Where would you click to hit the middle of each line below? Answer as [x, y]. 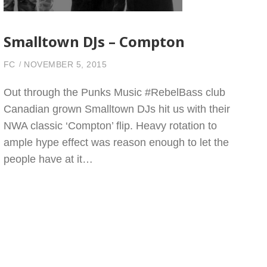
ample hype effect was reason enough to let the [116, 142]
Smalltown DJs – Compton [94, 41]
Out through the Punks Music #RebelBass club [114, 92]
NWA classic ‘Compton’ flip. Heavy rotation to [110, 126]
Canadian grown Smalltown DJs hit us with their [117, 109]
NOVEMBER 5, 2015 [66, 64]
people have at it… [48, 159]
